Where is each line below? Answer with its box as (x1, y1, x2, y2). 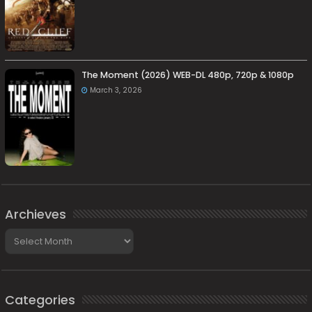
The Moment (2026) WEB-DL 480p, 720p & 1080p (81, 68, 295, 81)
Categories (5, 290, 76, 309)
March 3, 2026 (90, 84, 143, 95)
